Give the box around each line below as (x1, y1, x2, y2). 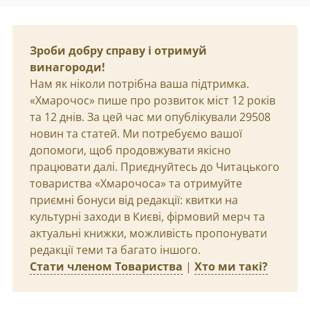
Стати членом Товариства (30, 259, 183, 274)
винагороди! (30, 60, 105, 75)
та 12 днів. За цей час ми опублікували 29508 (30, 109, 271, 125)
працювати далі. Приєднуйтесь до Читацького (30, 159, 280, 174)
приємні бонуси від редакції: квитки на (30, 192, 238, 208)
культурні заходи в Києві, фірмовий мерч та (30, 209, 265, 224)
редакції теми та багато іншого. (30, 242, 201, 257)
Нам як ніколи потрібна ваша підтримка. (30, 76, 249, 91)
